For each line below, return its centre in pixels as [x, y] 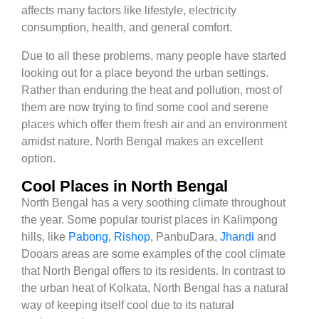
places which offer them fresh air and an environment [154, 124]
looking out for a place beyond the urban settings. [145, 73]
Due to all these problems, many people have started [154, 56]
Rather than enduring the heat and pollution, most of [152, 90]
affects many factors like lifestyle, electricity [129, 10]
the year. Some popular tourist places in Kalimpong [150, 219]
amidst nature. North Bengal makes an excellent [142, 141]
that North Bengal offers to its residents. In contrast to [153, 271]
